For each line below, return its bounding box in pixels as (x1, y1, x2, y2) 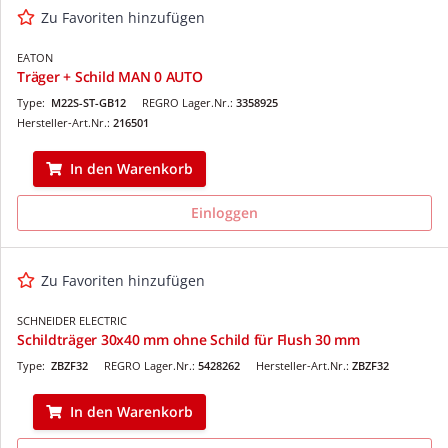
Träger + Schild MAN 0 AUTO (17, 66, 203, 86)
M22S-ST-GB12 (51, 94, 126, 110)
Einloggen (191, 202, 258, 222)
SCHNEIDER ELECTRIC (17, 312, 127, 328)
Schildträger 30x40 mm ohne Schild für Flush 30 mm (17, 329, 360, 349)
